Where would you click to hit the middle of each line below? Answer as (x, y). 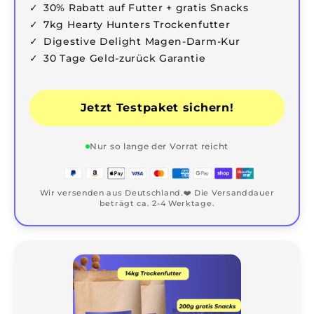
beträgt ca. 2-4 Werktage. (157, 203)
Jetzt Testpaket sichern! (157, 107)
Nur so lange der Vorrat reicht (159, 146)
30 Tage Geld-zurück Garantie (125, 58)
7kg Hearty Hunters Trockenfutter (137, 24)
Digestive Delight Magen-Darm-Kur (142, 41)
